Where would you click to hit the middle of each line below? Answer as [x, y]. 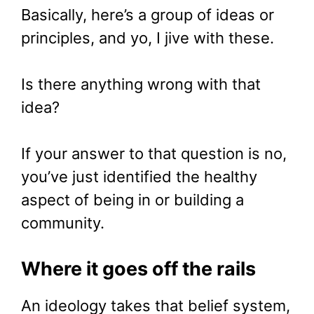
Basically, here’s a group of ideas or [148, 14]
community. [63, 223]
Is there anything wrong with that [141, 84]
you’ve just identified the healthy [139, 176]
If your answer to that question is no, [154, 153]
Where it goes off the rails [138, 268]
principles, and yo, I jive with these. [148, 37]
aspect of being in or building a [132, 199]
